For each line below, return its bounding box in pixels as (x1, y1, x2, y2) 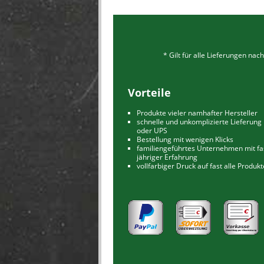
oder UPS (137, 126, 167, 136)
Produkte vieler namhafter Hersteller (137, 108, 258, 118)
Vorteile (128, 85, 171, 100)
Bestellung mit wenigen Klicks (137, 134, 233, 144)
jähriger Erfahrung (137, 152, 197, 162)
